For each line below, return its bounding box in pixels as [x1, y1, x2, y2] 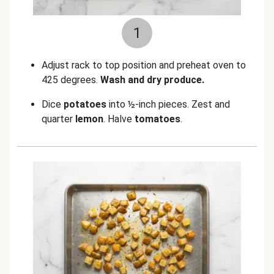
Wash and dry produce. [100, 74, 204, 86]
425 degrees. [42, 74, 100, 86]
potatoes [64, 98, 106, 110]
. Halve [103, 113, 132, 125]
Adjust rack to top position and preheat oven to [42, 59, 246, 71]
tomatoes [132, 113, 180, 125]
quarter [42, 113, 73, 125]
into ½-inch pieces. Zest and [106, 98, 230, 110]
